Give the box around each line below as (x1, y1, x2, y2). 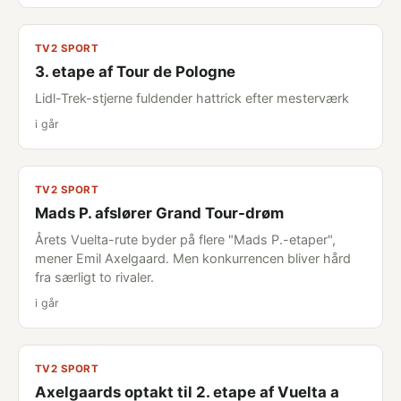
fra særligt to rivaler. (35, 269, 154, 285)
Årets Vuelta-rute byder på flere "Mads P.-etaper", (35, 232, 336, 247)
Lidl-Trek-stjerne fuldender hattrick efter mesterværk (35, 90, 349, 106)
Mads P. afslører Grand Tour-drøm (35, 204, 284, 222)
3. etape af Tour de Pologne (35, 63, 235, 81)
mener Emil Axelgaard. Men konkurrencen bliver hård (35, 251, 351, 266)
